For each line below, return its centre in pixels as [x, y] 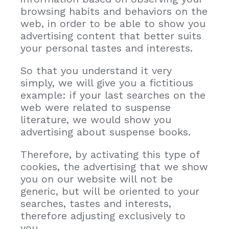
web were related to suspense [96, 107]
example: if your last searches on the [113, 95]
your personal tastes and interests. [107, 48]
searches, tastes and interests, [96, 203]
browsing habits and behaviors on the [114, 11]
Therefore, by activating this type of [110, 154]
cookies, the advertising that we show [114, 166]
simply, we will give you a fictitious [107, 83]
